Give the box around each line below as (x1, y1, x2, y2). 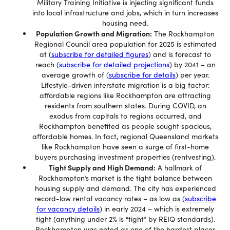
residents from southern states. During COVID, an (44, 101, 206, 110)
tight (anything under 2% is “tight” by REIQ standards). (35, 214, 215, 224)
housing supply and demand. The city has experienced (34, 183, 216, 193)
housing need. (102, 18, 148, 28)
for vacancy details (36, 204, 100, 214)
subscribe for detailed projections (59, 60, 169, 69)
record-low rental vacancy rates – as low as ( (34, 194, 185, 203)
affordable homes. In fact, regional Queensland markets (32, 131, 218, 141)
